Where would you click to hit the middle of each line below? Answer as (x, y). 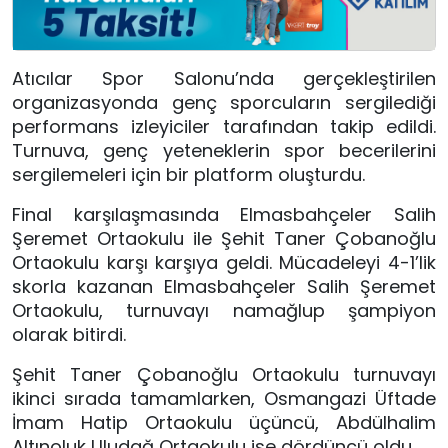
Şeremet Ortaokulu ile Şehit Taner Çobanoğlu (224, 239)
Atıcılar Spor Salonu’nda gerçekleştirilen (224, 79)
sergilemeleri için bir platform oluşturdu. (188, 175)
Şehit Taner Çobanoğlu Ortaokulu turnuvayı (224, 375)
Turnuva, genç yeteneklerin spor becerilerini (224, 151)
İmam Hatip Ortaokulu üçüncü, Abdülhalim (224, 423)
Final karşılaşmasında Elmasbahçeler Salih (224, 215)
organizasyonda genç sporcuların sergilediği (224, 103)
